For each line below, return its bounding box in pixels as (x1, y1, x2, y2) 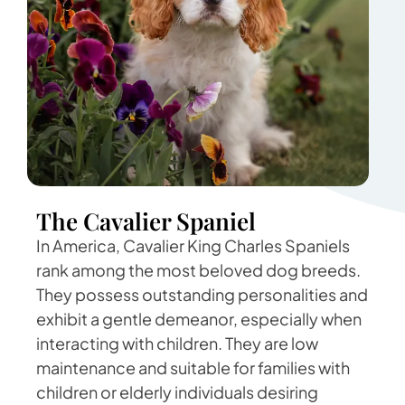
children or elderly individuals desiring (36, 381, 318, 403)
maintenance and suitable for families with (36, 357, 350, 379)
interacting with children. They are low (36, 333, 318, 354)
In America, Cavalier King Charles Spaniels (36, 235, 350, 257)
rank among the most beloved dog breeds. (36, 259, 361, 281)
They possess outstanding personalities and (36, 284, 368, 306)
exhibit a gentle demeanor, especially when (36, 308, 362, 330)
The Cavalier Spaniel (36, 205, 256, 238)
